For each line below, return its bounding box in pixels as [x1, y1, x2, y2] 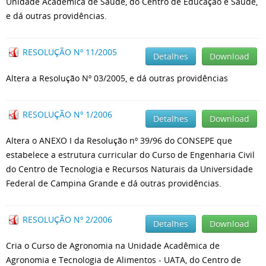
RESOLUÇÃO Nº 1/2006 [23, 109, 112, 120]
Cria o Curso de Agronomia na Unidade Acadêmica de [6, 240, 220, 251]
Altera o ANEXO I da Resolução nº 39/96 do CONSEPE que [6, 135, 235, 146]
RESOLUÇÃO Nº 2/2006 [23, 214, 112, 225]
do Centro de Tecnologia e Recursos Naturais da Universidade [6, 163, 253, 175]
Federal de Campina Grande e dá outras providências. [6, 178, 221, 189]
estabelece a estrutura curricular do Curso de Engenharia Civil [6, 149, 255, 160]
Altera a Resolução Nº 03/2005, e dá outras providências [6, 72, 228, 84]
